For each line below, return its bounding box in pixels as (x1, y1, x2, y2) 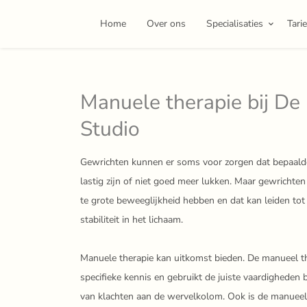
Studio (80, 115, 140, 143)
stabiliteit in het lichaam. (80, 213, 183, 226)
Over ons (147, 17, 186, 30)
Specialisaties (206, 17, 263, 30)
